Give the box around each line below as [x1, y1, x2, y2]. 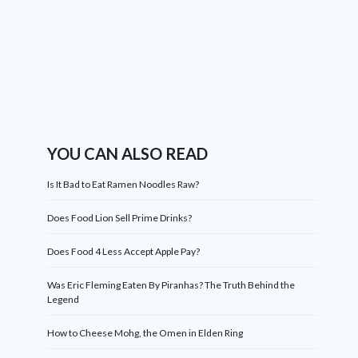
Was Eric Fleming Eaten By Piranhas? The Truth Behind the [47, 278, 296, 291]
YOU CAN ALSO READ [47, 143, 209, 163]
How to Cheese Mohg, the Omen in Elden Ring [47, 326, 244, 339]
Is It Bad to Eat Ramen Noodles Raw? [47, 177, 200, 190]
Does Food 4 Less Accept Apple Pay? [47, 245, 201, 257]
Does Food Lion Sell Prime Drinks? [47, 211, 193, 224]
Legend [47, 292, 80, 305]
